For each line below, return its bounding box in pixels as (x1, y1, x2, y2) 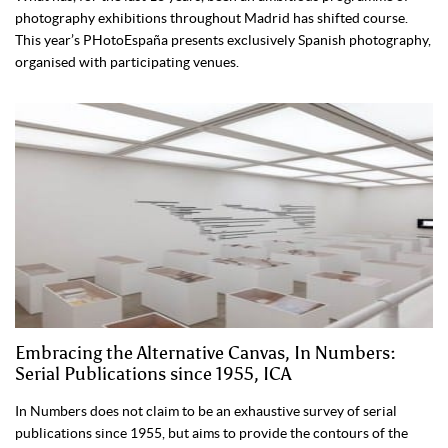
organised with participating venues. (15, 54, 239, 71)
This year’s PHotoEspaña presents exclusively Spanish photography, (15, 32, 431, 49)
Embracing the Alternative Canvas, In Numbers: (15, 342, 396, 365)
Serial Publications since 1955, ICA (15, 363, 291, 386)
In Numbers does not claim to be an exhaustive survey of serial (15, 403, 397, 420)
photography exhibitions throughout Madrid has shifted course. (15, 10, 408, 27)
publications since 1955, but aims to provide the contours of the (15, 425, 408, 442)
